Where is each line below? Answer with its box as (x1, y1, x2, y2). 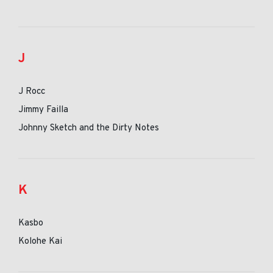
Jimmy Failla (18, 104, 68, 116)
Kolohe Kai (18, 236, 62, 247)
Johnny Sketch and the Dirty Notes (18, 122, 159, 134)
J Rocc (18, 86, 45, 97)
